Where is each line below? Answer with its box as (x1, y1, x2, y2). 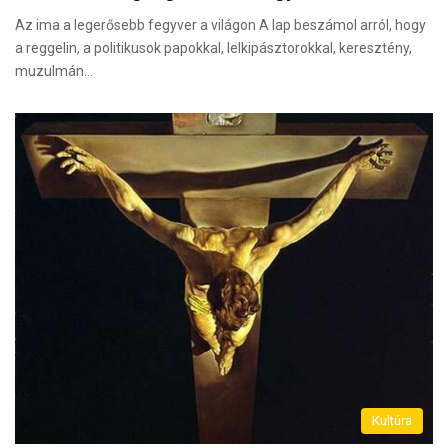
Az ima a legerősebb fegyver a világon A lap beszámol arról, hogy (15, 17, 426, 34)
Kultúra (372, 413, 412, 429)
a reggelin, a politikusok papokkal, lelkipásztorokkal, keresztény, (15, 40, 412, 57)
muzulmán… (15, 63, 93, 80)
